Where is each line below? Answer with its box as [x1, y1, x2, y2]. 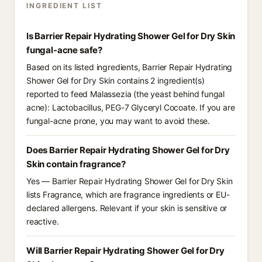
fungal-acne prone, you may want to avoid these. [26, 116, 211, 126]
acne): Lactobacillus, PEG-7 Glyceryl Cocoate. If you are [26, 102, 235, 112]
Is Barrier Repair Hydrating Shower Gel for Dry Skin [26, 30, 236, 42]
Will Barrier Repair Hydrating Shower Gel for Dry [26, 245, 225, 256]
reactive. [26, 216, 59, 226]
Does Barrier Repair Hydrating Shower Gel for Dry [26, 144, 230, 156]
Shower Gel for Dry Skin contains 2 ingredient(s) [26, 75, 205, 85]
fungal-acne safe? [26, 44, 103, 56]
